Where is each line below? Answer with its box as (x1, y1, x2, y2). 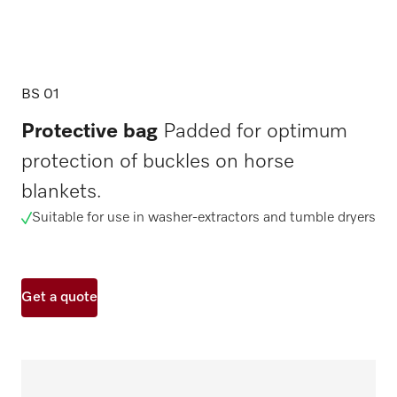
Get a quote (21, 291, 97, 305)
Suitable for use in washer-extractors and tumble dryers (31, 211, 376, 225)
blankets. (21, 182, 101, 202)
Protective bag (21, 121, 158, 142)
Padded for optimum (158, 121, 347, 142)
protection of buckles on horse (21, 152, 294, 172)
